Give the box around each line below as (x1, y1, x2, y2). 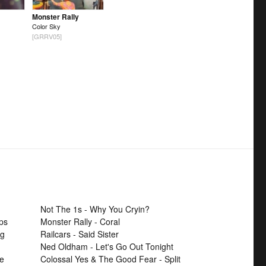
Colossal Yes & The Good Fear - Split (40, 252, 180, 265)
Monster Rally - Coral (40, 215, 120, 227)
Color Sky (31, 21, 61, 31)
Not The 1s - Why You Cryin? (40, 202, 150, 215)
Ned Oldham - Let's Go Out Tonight (40, 240, 173, 252)
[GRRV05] (31, 31, 62, 41)
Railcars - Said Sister (40, 227, 119, 240)
